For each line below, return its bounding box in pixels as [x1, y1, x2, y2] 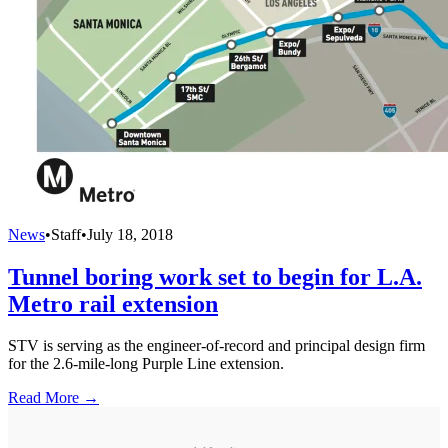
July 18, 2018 [87, 225, 173, 243]
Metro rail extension [8, 290, 218, 317]
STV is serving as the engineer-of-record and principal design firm [8, 337, 425, 355]
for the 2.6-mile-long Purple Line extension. [8, 355, 284, 373]
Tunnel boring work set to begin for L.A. [8, 263, 422, 290]
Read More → [8, 389, 99, 407]
